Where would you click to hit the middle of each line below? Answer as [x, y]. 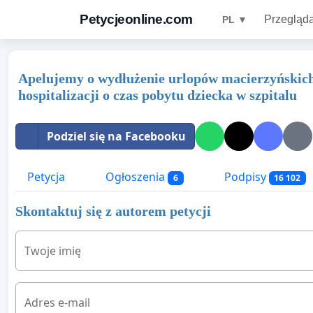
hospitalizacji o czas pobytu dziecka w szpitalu [158, 95]
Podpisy [245, 177]
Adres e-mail [57, 303]
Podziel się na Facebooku [116, 136]
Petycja [46, 177]
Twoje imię [53, 251]
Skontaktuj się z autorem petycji [113, 211]
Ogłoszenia [135, 177]
